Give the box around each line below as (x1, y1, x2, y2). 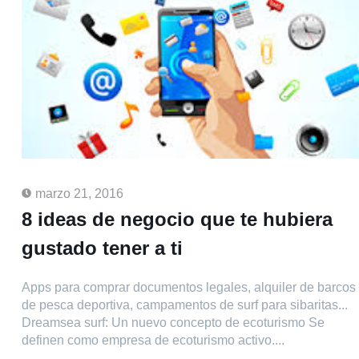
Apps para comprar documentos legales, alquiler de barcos (22, 280, 356, 295)
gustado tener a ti (22, 237, 183, 260)
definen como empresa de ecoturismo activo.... (22, 333, 284, 348)
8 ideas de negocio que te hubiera (22, 208, 333, 231)
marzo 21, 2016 (35, 187, 123, 201)
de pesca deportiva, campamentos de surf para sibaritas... (22, 298, 348, 313)
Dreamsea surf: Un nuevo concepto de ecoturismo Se (22, 316, 325, 330)
